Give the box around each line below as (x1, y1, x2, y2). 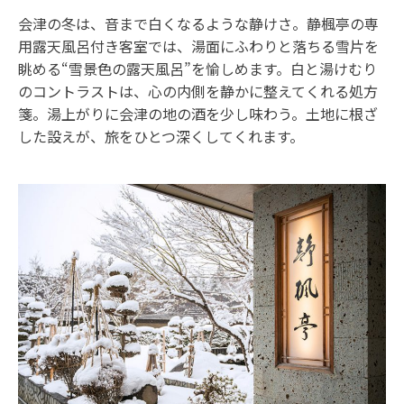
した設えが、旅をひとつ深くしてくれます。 (18, 124, 308, 147)
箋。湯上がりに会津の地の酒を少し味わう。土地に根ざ (18, 102, 378, 124)
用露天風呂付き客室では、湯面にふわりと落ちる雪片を (18, 34, 379, 57)
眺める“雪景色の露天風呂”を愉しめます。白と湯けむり (18, 57, 377, 79)
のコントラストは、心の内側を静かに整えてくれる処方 (18, 79, 378, 102)
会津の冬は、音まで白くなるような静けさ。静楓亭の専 (18, 12, 379, 34)
